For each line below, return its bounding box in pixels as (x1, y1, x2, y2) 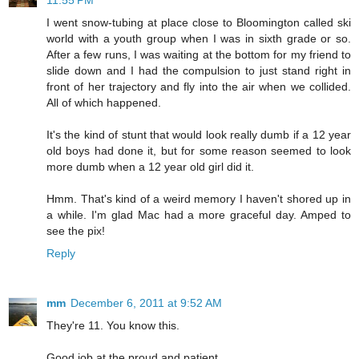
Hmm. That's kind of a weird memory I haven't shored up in (46, 192, 351, 206)
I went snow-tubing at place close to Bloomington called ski (46, 16, 351, 30)
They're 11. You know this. (46, 319, 179, 333)
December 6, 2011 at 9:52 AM (71, 296, 222, 310)
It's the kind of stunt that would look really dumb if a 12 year (46, 128, 351, 142)
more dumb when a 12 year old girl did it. (46, 160, 254, 174)
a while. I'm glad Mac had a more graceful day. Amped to (46, 208, 351, 222)
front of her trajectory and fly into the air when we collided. (46, 80, 351, 94)
